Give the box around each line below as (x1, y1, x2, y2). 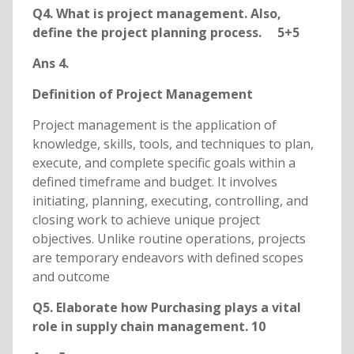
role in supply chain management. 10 (32, 318, 265, 336)
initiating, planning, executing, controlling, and (32, 192, 308, 210)
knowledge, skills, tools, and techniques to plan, (32, 135, 314, 153)
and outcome (32, 268, 110, 286)
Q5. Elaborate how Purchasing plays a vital (32, 299, 301, 317)
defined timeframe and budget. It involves (32, 173, 277, 191)
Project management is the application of (32, 116, 277, 134)
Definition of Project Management (32, 85, 253, 104)
